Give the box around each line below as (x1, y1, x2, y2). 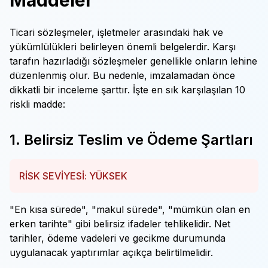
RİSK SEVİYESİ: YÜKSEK (19, 170, 127, 182)
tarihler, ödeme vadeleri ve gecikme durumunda (10, 232, 226, 244)
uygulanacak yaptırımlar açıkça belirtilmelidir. (10, 246, 213, 258)
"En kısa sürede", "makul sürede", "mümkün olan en (10, 203, 250, 215)
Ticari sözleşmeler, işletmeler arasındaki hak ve (10, 26, 223, 38)
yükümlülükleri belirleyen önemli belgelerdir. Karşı (10, 41, 236, 53)
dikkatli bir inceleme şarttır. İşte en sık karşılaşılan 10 (10, 84, 245, 96)
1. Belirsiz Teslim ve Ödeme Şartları (10, 131, 253, 148)
